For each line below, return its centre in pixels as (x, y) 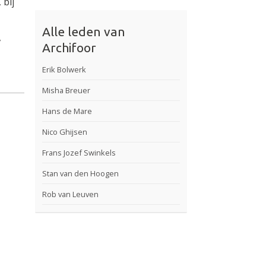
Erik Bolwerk (64, 70)
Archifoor (69, 48)
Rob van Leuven (71, 194)
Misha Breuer (66, 91)
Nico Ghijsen (65, 132)
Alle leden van (84, 32)
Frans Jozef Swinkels (79, 153)
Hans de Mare (67, 111)
